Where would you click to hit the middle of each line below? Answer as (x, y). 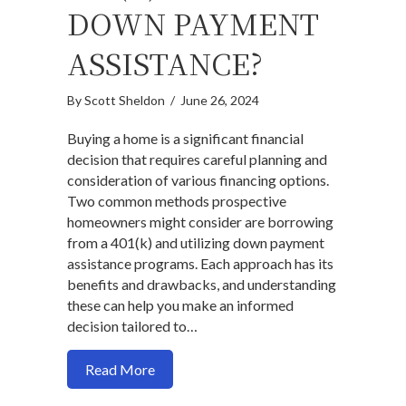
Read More (120, 369)
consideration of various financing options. (198, 179)
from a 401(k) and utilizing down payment (196, 242)
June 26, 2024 (220, 100)
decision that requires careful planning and (197, 159)
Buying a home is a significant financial (185, 138)
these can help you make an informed (180, 304)
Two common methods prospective (177, 200)
